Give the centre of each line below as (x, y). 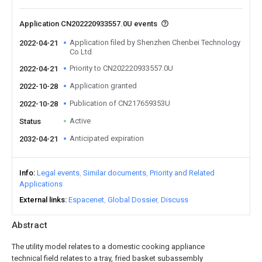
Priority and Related (182, 173)
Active (80, 121)
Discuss (175, 200)
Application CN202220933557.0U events (89, 24)
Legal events (58, 173)
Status (30, 121)
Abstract (30, 225)
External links (42, 200)
